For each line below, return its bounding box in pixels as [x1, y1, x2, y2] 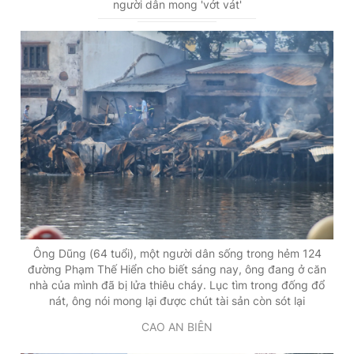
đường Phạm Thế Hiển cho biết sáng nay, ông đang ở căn [28, 262, 326, 276]
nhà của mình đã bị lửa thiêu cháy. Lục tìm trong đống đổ [29, 277, 325, 292]
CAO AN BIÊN [141, 319, 213, 333]
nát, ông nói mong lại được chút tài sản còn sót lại [49, 293, 305, 307]
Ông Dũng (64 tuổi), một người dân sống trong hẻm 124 [32, 246, 322, 260]
